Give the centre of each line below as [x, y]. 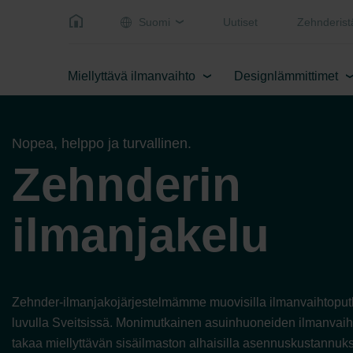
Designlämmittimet [286, 76]
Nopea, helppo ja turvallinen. [102, 143]
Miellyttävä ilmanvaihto [132, 76]
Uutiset [240, 22]
